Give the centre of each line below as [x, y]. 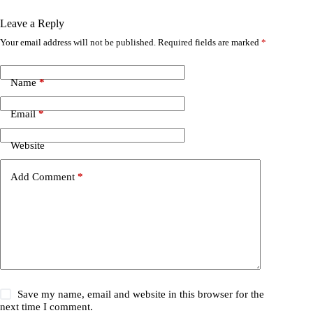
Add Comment [43, 176]
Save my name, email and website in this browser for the [141, 294]
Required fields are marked [210, 43]
